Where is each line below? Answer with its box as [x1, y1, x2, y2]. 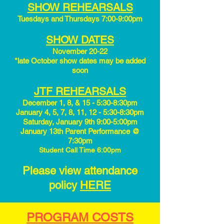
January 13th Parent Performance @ [20, 127, 139, 135]
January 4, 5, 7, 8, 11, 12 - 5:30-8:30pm [16, 108, 144, 116]
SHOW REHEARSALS [27, 1, 133, 13]
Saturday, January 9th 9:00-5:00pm [22, 117, 137, 126]
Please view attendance [22, 164, 137, 177]
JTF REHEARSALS [34, 85, 126, 97]
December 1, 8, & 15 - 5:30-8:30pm [22, 98, 137, 107]
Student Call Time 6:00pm [39, 146, 121, 154]
